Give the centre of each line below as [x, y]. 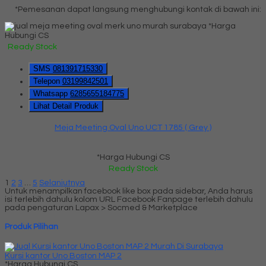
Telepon [48, 81]
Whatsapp [52, 93]
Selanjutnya [62, 183]
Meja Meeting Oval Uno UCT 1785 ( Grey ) [133, 127]
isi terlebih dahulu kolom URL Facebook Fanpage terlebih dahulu [129, 199]
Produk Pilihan [31, 227]
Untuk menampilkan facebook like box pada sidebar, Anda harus [129, 191]
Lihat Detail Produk [66, 106]
